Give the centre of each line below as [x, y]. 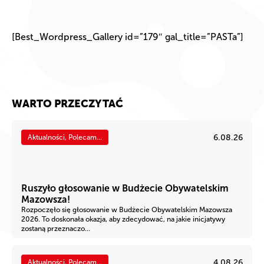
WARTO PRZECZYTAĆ [67, 104]
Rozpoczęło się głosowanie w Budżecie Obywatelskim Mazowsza [127, 210]
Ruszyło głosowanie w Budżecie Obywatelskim [125, 188]
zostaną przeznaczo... [56, 229]
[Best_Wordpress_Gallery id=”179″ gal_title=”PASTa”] [128, 37]
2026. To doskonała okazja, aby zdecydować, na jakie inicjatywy [123, 219]
